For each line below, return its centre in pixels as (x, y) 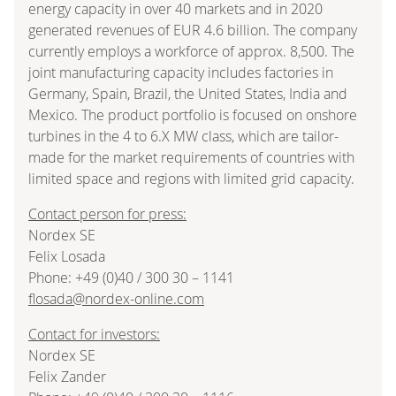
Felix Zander (67, 376)
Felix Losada (67, 256)
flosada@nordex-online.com (116, 298)
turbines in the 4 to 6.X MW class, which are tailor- (183, 136)
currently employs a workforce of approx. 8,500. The (191, 51)
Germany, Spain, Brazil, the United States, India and (188, 93)
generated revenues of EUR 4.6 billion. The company (193, 30)
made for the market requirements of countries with (191, 157)
